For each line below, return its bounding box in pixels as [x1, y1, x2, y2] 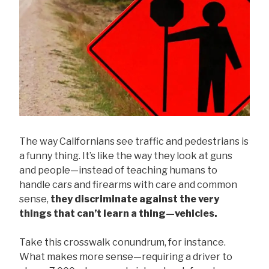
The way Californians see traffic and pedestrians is [19, 136, 249, 148]
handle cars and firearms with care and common [19, 179, 237, 191]
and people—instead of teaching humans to [19, 165, 217, 177]
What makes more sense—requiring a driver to [19, 251, 232, 263]
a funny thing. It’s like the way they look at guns [19, 150, 232, 162]
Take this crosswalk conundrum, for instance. [19, 237, 226, 249]
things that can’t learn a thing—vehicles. [19, 208, 217, 220]
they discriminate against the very [50, 193, 219, 205]
